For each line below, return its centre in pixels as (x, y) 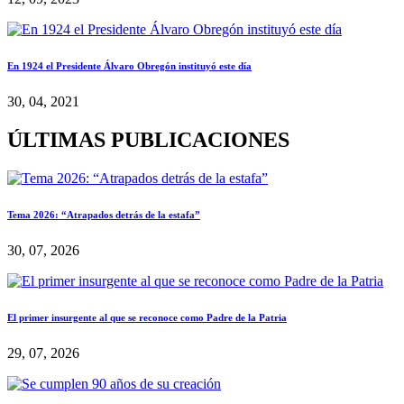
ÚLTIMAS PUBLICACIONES (148, 140)
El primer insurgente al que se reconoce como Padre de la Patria (147, 318)
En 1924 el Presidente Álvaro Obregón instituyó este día (129, 66)
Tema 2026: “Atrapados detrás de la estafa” (104, 215)
